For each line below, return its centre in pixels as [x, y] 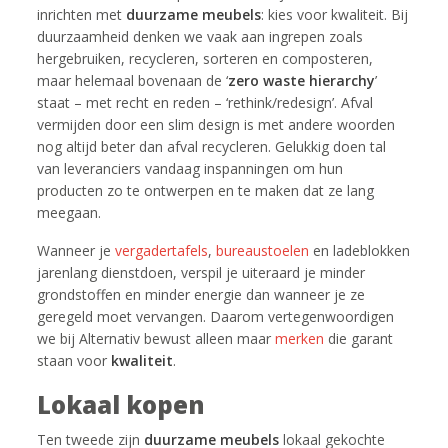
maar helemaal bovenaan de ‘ [133, 80]
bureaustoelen [263, 250]
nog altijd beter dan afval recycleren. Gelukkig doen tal [212, 146]
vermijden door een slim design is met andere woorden [216, 124]
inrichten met [82, 14]
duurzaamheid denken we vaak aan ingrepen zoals [200, 36]
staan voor [74, 360]
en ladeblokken [360, 250]
